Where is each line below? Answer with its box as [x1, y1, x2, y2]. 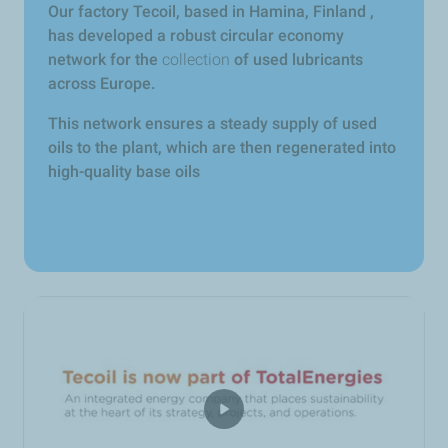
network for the [48, 50, 162, 69]
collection [162, 50, 230, 69]
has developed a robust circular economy [48, 26, 344, 45]
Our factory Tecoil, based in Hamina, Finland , [48, 2, 374, 21]
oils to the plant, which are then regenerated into [48, 138, 396, 157]
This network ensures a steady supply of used [48, 114, 377, 133]
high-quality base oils [48, 162, 200, 181]
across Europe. [48, 74, 155, 93]
